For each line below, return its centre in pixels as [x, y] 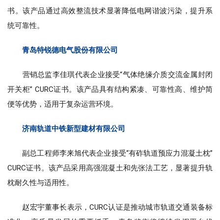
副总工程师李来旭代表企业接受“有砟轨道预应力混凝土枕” [110, 153]
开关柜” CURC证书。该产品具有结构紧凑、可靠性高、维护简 [110, 89]
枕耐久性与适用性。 [41, 183]
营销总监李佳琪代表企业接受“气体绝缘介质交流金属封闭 [110, 75]
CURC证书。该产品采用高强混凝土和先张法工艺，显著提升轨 [110, 168]
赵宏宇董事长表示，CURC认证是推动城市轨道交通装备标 [110, 207]
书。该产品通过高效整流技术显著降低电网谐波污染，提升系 [110, 11]
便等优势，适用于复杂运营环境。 [63, 104]
